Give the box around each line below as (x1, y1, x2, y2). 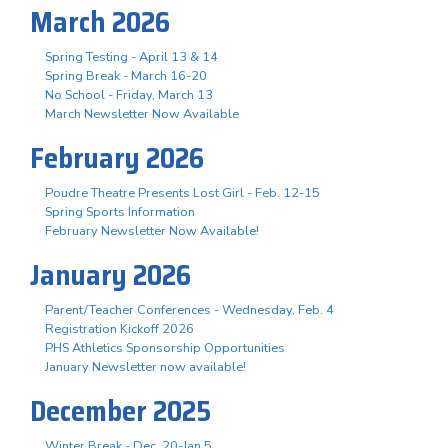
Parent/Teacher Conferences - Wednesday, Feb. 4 (45, 300, 334, 319)
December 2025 (30, 388, 211, 433)
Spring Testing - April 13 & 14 (45, 47, 218, 66)
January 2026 (30, 252, 191, 297)
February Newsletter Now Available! (45, 221, 259, 240)
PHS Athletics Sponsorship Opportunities (45, 338, 285, 357)
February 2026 (30, 135, 204, 180)
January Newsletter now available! (45, 357, 246, 376)
